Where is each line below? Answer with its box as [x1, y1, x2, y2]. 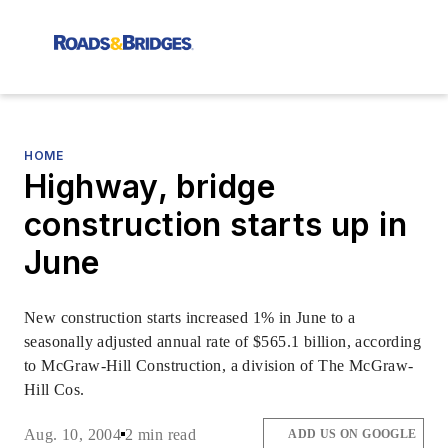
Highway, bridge [24, 167, 275, 206]
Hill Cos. [24, 381, 85, 398]
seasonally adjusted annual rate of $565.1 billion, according [24, 333, 421, 350]
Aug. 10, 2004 [24, 425, 122, 443]
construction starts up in [24, 205, 407, 244]
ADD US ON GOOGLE [288, 427, 417, 442]
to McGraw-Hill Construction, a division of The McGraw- [24, 357, 414, 374]
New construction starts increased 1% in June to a [24, 309, 356, 326]
